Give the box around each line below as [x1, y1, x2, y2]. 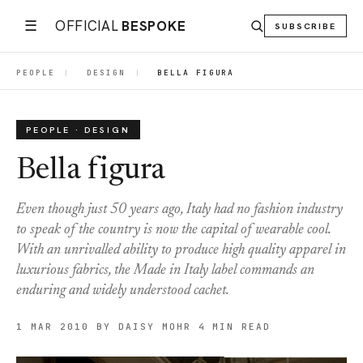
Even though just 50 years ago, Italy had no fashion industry [16, 203, 343, 217]
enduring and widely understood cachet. [16, 284, 229, 298]
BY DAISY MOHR [96, 321, 191, 332]
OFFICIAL [55, 16, 119, 35]
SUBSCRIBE [274, 20, 336, 32]
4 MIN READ [198, 321, 271, 332]
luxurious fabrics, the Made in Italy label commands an [16, 263, 314, 278]
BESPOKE [122, 16, 186, 35]
